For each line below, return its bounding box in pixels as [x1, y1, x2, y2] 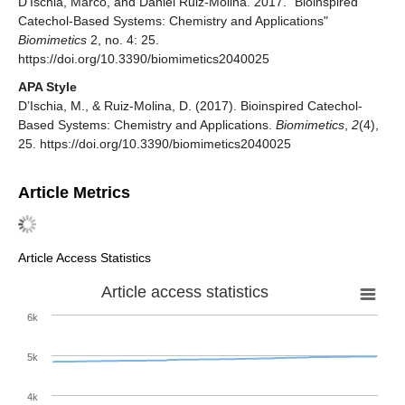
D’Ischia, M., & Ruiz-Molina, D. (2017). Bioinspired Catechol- [18, 99, 363, 114]
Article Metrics [18, 184, 130, 202]
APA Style [18, 80, 77, 95]
